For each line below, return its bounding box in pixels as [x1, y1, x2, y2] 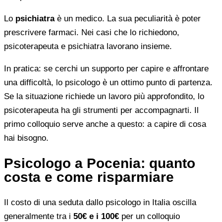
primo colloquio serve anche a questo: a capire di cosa [4, 119, 206, 129]
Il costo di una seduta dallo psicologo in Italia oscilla [4, 197, 196, 207]
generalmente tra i [4, 211, 73, 221]
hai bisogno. [4, 133, 49, 143]
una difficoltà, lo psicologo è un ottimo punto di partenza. [4, 77, 213, 87]
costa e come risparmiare [4, 169, 174, 185]
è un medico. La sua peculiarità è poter [55, 13, 201, 23]
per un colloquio [119, 211, 180, 221]
